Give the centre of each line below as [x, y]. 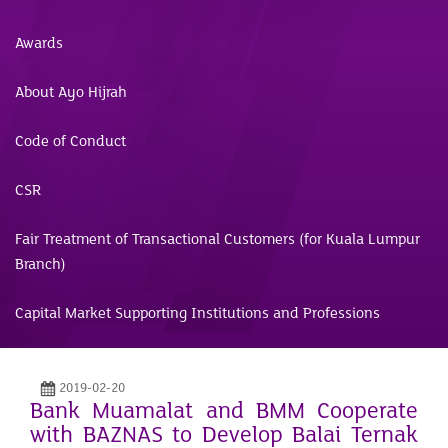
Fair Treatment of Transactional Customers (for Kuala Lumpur [217, 238]
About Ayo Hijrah [71, 91]
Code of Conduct [70, 140]
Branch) [40, 263]
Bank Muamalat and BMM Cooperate [224, 410]
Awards [39, 42]
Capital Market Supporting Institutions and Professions [197, 312]
